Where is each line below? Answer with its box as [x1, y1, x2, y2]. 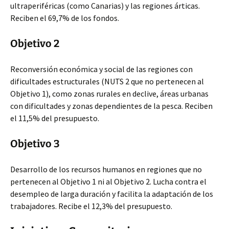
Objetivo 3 [10, 138, 60, 150]
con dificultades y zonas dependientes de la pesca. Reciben [10, 101, 213, 111]
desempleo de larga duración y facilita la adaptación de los [10, 189, 213, 199]
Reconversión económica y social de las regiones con [10, 64, 193, 74]
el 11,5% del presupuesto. [10, 113, 99, 123]
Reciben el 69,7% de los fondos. [10, 13, 119, 23]
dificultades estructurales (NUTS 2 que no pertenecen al [10, 76, 204, 86]
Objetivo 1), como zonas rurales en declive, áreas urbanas [10, 88, 209, 99]
